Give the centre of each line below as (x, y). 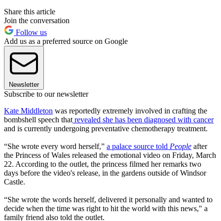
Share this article (30, 12)
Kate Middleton (28, 111)
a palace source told (138, 147)
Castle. (15, 182)
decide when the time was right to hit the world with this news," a (106, 209)
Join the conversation (37, 21)
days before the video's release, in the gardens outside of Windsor (105, 173)
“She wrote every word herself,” (55, 147)
